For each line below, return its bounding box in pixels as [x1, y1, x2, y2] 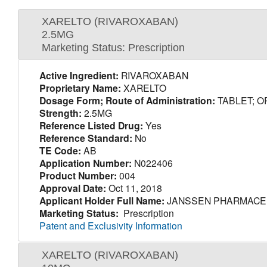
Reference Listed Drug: [39, 119, 143, 133]
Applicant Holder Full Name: [39, 194, 164, 208]
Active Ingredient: [39, 69, 119, 83]
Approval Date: [39, 181, 106, 195]
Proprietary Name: [39, 81, 121, 95]
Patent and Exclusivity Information [39, 219, 182, 232]
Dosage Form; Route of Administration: [39, 94, 215, 108]
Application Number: [39, 156, 132, 170]
